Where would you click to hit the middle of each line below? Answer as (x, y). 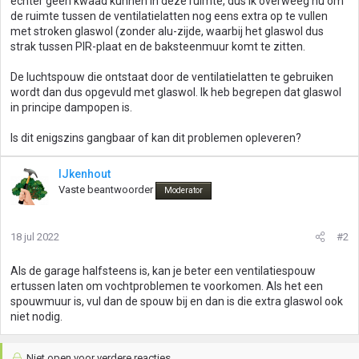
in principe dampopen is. (71, 107)
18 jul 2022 (35, 237)
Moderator (184, 190)
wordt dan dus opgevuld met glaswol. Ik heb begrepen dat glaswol (176, 92)
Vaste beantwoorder (106, 190)
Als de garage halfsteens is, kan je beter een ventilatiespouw (163, 271)
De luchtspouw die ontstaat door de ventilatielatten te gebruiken (172, 77)
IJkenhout (85, 174)
